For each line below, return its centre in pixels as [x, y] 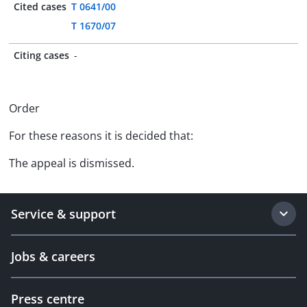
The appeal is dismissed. [72, 163]
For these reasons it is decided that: [101, 136]
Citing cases [41, 55]
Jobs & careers [53, 256]
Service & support [63, 214]
